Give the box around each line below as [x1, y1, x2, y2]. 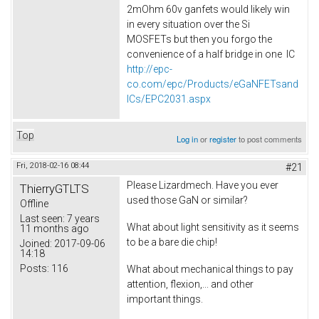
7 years [65, 213, 100, 225]
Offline [20, 198, 48, 210]
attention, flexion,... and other [127, 278, 253, 290]
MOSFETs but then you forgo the [127, 33, 272, 46]
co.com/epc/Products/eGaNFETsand [127, 78, 298, 90]
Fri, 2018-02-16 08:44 [16, 161, 89, 171]
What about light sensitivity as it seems [127, 221, 299, 233]
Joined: [20, 238, 52, 250]
